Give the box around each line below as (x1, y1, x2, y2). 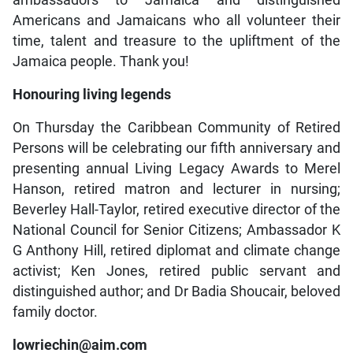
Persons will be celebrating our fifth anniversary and (12, 140, 341, 157)
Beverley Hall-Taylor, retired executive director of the (12, 202, 341, 218)
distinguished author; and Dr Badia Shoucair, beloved (12, 284, 341, 300)
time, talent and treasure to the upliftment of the (12, 33, 341, 50)
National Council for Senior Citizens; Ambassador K (12, 222, 341, 239)
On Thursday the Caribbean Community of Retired (12, 120, 341, 136)
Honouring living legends (12, 87, 171, 103)
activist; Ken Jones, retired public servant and (12, 263, 341, 280)
